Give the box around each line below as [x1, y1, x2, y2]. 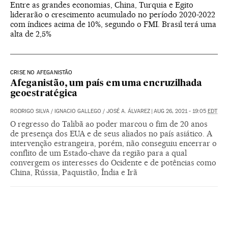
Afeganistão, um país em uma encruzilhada [10, 79, 202, 88]
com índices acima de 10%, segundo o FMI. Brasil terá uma [10, 19, 216, 29]
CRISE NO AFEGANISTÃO [10, 69, 73, 76]
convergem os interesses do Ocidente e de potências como [10, 158, 216, 167]
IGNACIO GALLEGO [54, 108, 101, 115]
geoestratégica [10, 90, 78, 98]
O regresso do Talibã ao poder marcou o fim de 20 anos [10, 119, 208, 129]
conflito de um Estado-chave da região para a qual [10, 148, 187, 158]
